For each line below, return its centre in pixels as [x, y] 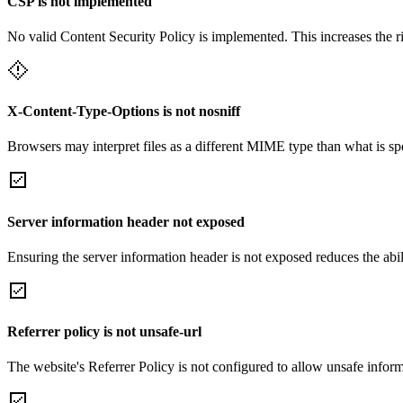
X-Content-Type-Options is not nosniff [124, 112]
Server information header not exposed [126, 221]
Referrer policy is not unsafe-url [104, 332]
